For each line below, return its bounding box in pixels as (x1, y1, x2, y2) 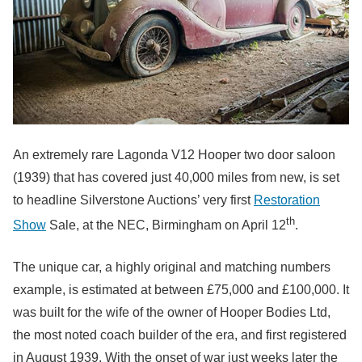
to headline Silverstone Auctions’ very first (13, 192, 254, 207)
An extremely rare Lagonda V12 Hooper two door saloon (13, 147, 335, 162)
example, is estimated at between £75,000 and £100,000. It (13, 283, 349, 297)
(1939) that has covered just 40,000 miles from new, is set (13, 170, 339, 184)
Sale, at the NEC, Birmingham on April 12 (46, 218, 286, 233)
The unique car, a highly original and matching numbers (13, 260, 330, 275)
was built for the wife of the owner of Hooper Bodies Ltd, (13, 305, 330, 320)
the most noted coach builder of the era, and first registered (13, 328, 347, 343)
